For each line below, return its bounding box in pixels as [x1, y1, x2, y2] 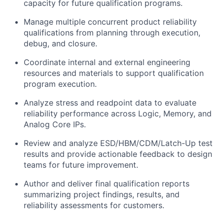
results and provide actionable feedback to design [24, 149, 212, 159]
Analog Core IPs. [24, 119, 86, 129]
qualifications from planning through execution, [24, 28, 200, 37]
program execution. [24, 79, 97, 89]
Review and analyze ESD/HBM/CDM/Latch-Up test [24, 138, 213, 148]
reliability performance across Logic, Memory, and [24, 109, 212, 118]
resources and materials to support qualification [24, 68, 204, 78]
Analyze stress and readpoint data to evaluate [24, 98, 196, 108]
